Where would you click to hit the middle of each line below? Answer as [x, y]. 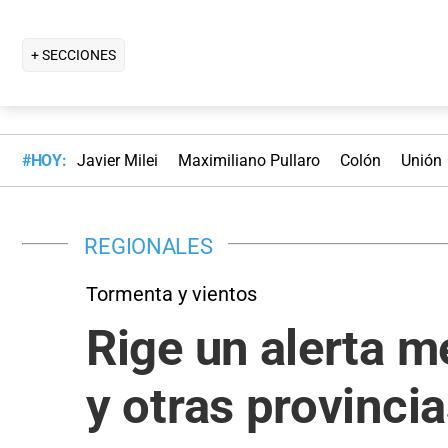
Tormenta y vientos [171, 293]
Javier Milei [117, 161]
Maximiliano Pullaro [248, 161]
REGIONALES [148, 245]
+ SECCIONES [73, 54]
